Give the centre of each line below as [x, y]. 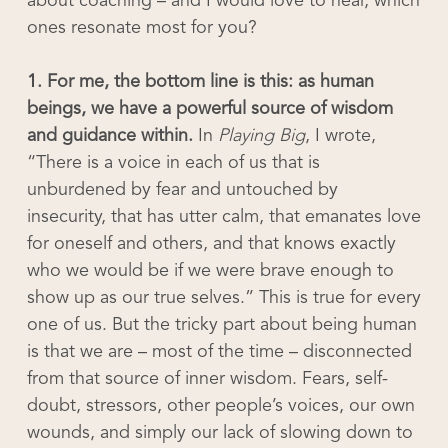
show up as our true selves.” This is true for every [223, 298]
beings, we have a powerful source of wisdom [209, 109]
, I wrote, [340, 136]
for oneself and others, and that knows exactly [211, 244]
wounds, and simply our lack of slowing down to [219, 433]
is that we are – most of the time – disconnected [219, 352]
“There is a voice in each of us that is [173, 163]
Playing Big [261, 136]
